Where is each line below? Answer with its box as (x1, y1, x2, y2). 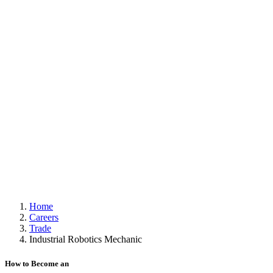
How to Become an (5, 258, 69, 268)
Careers (29, 212, 58, 223)
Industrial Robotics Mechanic (29, 234, 142, 245)
